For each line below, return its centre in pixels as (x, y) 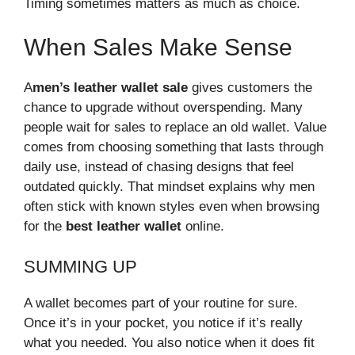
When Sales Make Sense (158, 48)
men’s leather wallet (95, 88)
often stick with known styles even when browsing (172, 207)
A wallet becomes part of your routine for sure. (161, 303)
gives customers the (250, 88)
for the (45, 227)
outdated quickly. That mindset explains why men (169, 187)
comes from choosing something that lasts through (174, 147)
